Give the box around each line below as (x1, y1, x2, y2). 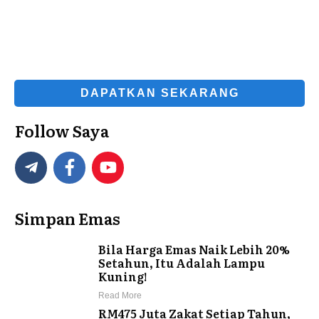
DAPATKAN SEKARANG (80, 86, 239, 99)
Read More (98, 290, 142, 300)
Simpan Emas (15, 206, 120, 230)
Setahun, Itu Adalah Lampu (98, 253, 266, 271)
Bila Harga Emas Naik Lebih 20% (98, 240, 291, 258)
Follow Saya (15, 118, 109, 142)
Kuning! (98, 267, 148, 285)
